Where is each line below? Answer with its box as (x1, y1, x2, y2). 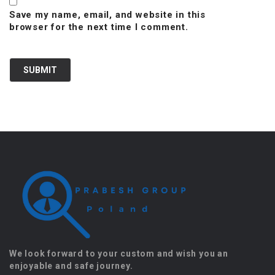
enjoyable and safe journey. (9, 261, 133, 271)
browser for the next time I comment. (9, 21, 188, 33)
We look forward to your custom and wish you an (9, 249, 228, 259)
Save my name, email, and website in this (9, 9, 206, 21)
